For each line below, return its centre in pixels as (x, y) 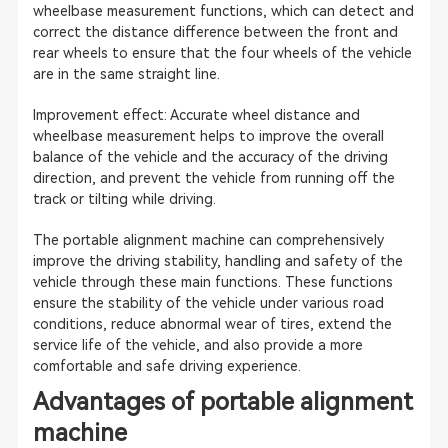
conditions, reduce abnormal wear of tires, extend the (212, 324)
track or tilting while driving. (124, 199)
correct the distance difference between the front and (215, 32)
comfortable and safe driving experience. (166, 366)
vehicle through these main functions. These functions (212, 282)
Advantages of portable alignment (222, 402)
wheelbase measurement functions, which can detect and (223, 11)
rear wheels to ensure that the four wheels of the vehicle (222, 53)
